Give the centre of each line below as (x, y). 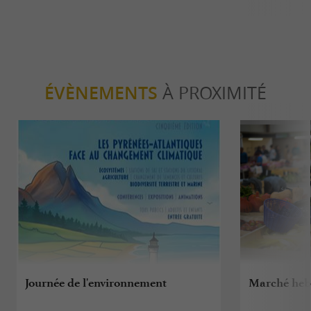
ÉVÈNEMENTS (101, 93)
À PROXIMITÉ (212, 93)
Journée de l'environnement (96, 283)
